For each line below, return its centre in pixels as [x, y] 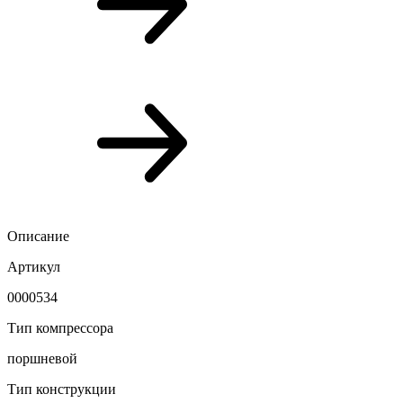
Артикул [34, 266]
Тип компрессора [60, 327]
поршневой [42, 358]
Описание [38, 236]
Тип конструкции [62, 389]
